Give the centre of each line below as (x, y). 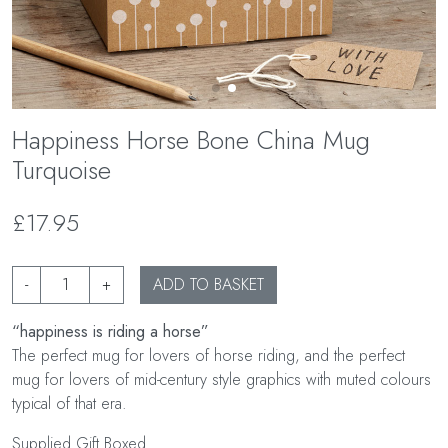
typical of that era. (69, 404)
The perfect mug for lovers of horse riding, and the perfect (208, 356)
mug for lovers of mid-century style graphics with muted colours (221, 380)
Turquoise (61, 170)
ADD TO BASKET (208, 285)
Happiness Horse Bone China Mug (191, 140)
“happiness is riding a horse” (110, 332)
